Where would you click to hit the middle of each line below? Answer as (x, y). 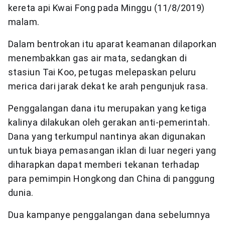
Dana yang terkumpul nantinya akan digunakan (107, 137)
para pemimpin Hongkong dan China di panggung (111, 179)
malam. (24, 22)
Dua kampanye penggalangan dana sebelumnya (109, 215)
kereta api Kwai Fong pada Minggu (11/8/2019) (106, 8)
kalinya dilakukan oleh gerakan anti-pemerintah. (109, 123)
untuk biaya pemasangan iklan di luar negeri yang (112, 151)
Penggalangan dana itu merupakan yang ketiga (107, 108)
